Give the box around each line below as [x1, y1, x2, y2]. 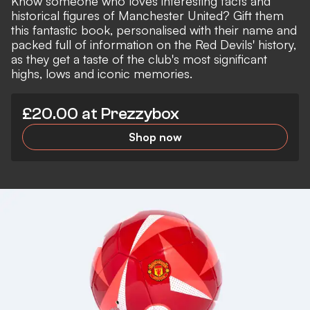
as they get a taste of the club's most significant [11, 51, 267, 66]
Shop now [128, 129, 182, 144]
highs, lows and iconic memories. [11, 65, 192, 81]
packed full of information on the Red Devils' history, [11, 36, 296, 52]
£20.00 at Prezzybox [22, 104, 179, 123]
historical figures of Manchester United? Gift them [11, 7, 284, 23]
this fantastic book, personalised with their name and [11, 21, 297, 37]
